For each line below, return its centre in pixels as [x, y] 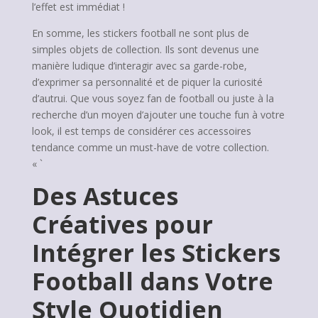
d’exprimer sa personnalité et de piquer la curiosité [147, 82]
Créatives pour [122, 224]
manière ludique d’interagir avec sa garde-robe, [139, 66]
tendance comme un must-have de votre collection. [150, 147]
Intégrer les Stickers [156, 253]
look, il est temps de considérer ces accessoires [141, 131]
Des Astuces [105, 196]
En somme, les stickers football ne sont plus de [140, 33]
